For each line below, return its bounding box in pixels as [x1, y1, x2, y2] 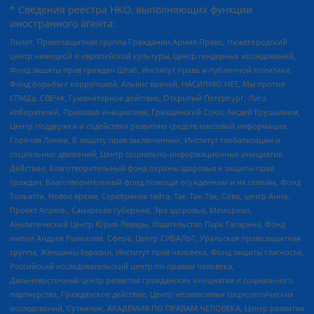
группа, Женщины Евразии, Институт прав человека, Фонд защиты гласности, [10, 246, 303, 257]
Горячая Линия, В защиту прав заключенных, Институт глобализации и [10, 134, 280, 145]
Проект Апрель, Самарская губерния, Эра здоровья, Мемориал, [10, 204, 252, 215]
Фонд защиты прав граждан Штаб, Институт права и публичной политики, [10, 64, 292, 75]
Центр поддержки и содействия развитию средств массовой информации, [10, 120, 289, 131]
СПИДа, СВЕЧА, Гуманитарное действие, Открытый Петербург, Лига [10, 92, 266, 103]
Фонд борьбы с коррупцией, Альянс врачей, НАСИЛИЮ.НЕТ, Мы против [10, 78, 285, 89]
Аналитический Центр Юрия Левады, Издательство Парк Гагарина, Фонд [10, 218, 285, 229]
